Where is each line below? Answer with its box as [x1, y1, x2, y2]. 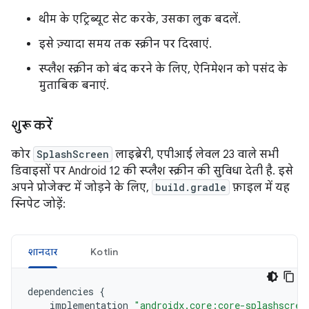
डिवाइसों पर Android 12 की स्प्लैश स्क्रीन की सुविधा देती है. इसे [11, 163, 293, 178]
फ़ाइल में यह [230, 180, 290, 195]
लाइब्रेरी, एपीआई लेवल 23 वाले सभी [112, 147, 279, 161]
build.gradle [155, 180, 226, 194]
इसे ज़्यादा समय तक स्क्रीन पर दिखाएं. [39, 37, 212, 51]
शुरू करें [11, 116, 52, 134]
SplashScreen [37, 147, 109, 161]
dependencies [28, 284, 94, 298]
